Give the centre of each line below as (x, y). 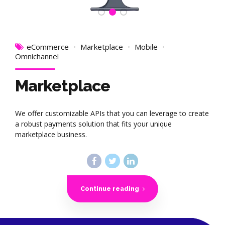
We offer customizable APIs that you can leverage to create (112, 114)
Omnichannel (37, 57)
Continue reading (109, 189)
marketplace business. (51, 135)
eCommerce (48, 47)
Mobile (146, 47)
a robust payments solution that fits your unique (93, 124)
